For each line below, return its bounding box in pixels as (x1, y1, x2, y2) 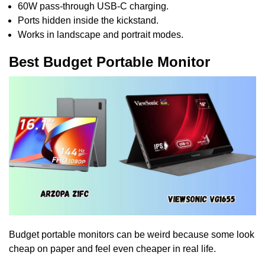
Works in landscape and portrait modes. (18, 29, 183, 40)
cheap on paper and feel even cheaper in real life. (9, 244, 216, 254)
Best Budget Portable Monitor (9, 53, 210, 70)
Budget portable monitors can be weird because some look (9, 230, 254, 240)
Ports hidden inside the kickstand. (18, 15, 159, 25)
